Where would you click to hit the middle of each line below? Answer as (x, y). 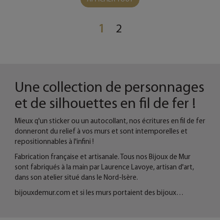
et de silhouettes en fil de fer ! (105, 103)
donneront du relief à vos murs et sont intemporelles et (101, 131)
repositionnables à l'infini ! (54, 141)
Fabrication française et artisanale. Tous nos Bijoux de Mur (103, 156)
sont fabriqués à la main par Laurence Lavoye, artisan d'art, (104, 167)
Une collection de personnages (110, 86)
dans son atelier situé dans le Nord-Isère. (76, 177)
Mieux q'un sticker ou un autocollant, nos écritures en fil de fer (110, 121)
